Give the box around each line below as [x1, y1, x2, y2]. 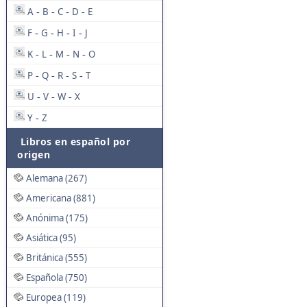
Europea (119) [26, 291, 86, 304]
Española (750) [26, 271, 87, 284]
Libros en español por [17, 135, 130, 148]
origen [17, 148, 50, 161]
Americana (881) [26, 192, 95, 204]
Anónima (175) [26, 212, 88, 224]
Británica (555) [26, 251, 87, 264]
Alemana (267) [26, 172, 87, 184]
